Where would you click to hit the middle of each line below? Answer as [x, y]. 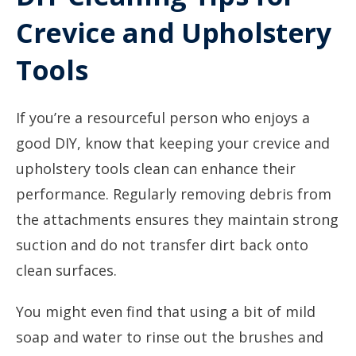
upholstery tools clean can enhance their [156, 168]
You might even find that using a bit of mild [166, 311]
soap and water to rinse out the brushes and [170, 337]
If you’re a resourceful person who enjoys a [163, 118]
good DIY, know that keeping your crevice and [173, 143]
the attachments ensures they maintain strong [177, 219]
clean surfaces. [66, 270]
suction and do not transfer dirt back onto [162, 245]
